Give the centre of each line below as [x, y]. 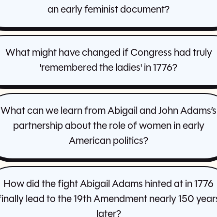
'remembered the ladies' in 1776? [108, 68]
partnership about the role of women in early [108, 126]
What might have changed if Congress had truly [108, 53]
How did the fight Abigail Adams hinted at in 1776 [108, 185]
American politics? [108, 141]
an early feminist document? [108, 10]
